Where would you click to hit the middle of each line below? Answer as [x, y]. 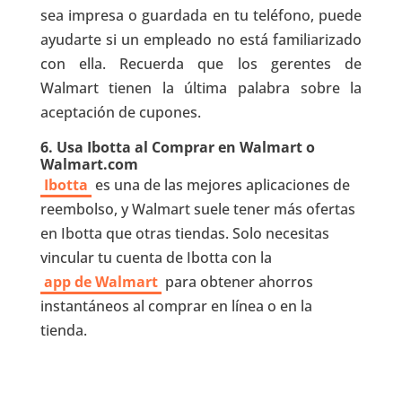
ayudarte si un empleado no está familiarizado [201, 40]
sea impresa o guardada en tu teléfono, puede [201, 16]
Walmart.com [89, 165]
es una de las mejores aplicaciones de [220, 185]
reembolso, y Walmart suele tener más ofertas [197, 210]
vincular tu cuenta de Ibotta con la [156, 258]
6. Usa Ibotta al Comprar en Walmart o [177, 148]
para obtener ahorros [237, 282]
